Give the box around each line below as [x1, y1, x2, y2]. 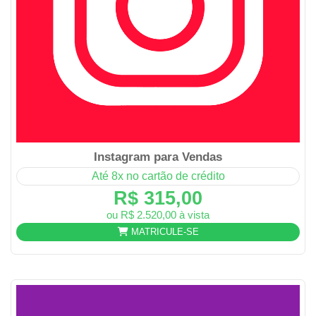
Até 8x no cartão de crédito [91, 169, 225, 182]
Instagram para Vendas [94, 150, 222, 164]
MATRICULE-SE [128, 226, 199, 238]
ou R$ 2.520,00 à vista [107, 208, 209, 221]
